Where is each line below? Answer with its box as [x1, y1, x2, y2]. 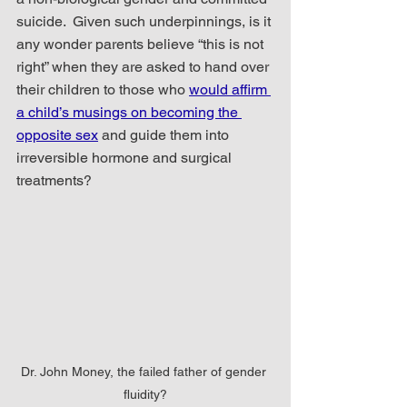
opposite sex [16, 126, 98, 144]
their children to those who [16, 81, 189, 99]
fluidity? [124, 387, 167, 402]
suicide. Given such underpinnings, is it [16, 13, 274, 31]
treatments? [16, 172, 103, 190]
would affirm [189, 81, 271, 99]
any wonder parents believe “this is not [16, 35, 267, 54]
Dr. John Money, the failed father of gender [21, 364, 270, 380]
